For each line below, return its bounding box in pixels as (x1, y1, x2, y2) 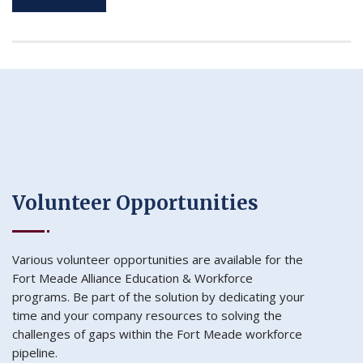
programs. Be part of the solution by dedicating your (12, 288, 305, 305)
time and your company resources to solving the (12, 307, 282, 324)
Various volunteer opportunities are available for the (12, 251, 303, 268)
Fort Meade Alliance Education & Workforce (12, 270, 253, 287)
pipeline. (12, 344, 58, 361)
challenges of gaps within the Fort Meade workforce (12, 326, 302, 343)
